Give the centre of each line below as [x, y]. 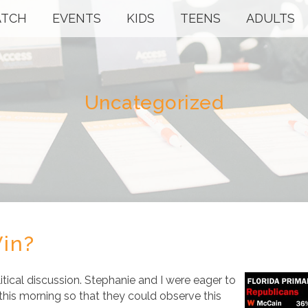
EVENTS [77, 18]
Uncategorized [154, 103]
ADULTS [271, 18]
